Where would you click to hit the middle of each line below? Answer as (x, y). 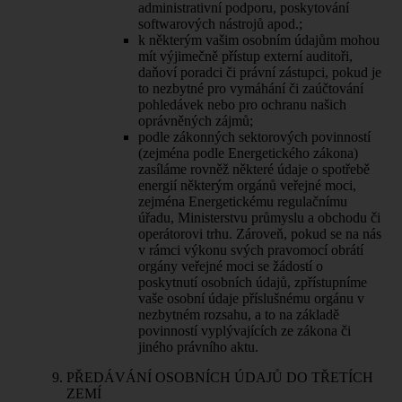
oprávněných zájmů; (196, 120)
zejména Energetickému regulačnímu (243, 201)
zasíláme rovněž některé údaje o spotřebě (254, 169)
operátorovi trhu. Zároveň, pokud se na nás (260, 233)
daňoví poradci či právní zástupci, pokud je (260, 72)
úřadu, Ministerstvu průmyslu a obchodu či (259, 217)
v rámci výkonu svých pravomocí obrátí (251, 249)
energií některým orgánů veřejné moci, (247, 185)
